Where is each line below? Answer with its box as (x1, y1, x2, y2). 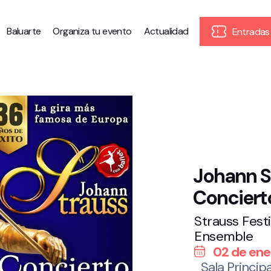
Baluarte (7, 25, 41, 38)
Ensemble (194, 227, 253, 245)
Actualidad (143, 25, 189, 38)
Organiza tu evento (53, 25, 132, 38)
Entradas (230, 25, 270, 38)
